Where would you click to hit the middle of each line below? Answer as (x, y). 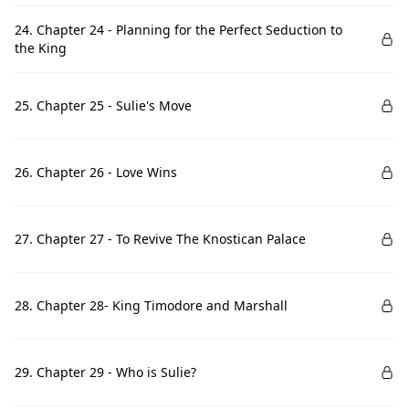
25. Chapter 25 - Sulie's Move (103, 105)
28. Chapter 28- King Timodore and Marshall (151, 305)
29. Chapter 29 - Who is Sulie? (105, 372)
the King (41, 48)
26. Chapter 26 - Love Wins (96, 172)
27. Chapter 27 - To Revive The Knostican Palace (160, 239)
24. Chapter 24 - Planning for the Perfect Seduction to (178, 30)
